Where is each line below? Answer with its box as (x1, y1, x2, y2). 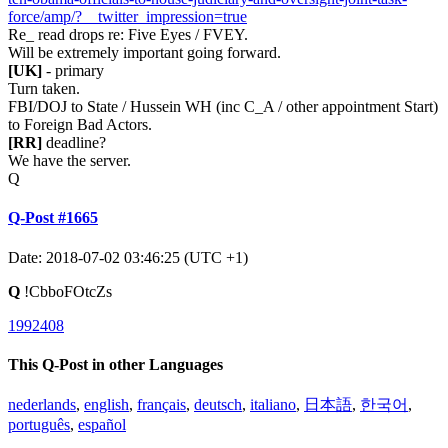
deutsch (194, 396, 242, 414)
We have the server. (8, 152, 131, 170)
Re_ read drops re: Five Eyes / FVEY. (8, 26, 248, 44)
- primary (42, 62, 104, 80)
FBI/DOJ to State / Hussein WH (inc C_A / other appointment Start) (8, 98, 438, 116)
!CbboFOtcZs (20, 282, 112, 300)
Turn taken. (8, 80, 80, 98)
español (78, 416, 126, 434)
